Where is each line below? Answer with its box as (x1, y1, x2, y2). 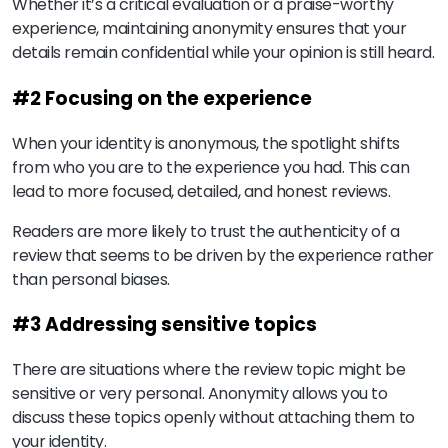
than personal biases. (12, 267, 170, 291)
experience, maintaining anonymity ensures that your (12, 17, 407, 41)
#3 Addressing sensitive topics (12, 311, 317, 339)
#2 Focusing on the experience (12, 84, 312, 112)
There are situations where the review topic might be (12, 358, 406, 382)
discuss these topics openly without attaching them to (12, 406, 415, 430)
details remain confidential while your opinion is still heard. (12, 41, 435, 65)
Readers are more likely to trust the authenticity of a (12, 219, 400, 243)
